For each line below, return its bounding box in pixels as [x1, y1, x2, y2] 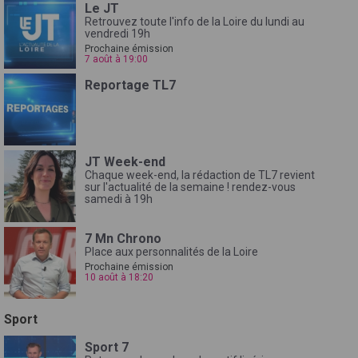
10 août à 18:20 [85, 271, 153, 283]
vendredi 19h [85, 26, 150, 40]
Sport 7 [85, 339, 129, 355]
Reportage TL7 [85, 77, 176, 93]
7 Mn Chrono [85, 230, 161, 246]
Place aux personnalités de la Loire [85, 245, 258, 258]
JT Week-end [85, 153, 165, 169]
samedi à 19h [85, 192, 153, 205]
